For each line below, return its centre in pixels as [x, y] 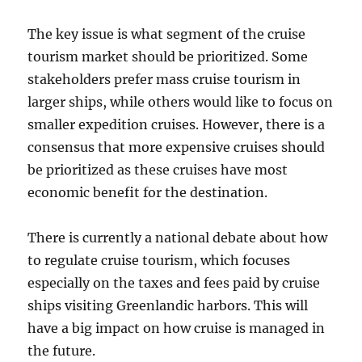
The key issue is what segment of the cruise [167, 34]
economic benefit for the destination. [148, 193]
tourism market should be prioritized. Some [168, 57]
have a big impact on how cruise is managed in [177, 328]
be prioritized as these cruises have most [158, 170]
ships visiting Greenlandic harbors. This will [168, 306]
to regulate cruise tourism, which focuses [159, 261]
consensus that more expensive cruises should [177, 147]
